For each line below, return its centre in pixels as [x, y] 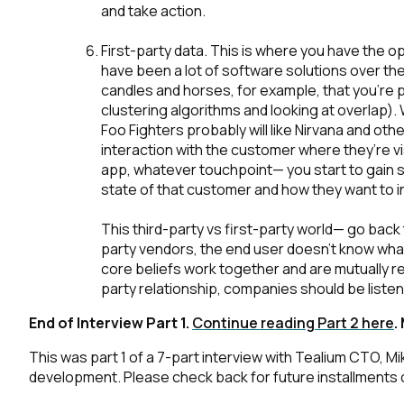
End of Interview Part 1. [110, 323]
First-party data [152, 50]
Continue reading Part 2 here [293, 323]
